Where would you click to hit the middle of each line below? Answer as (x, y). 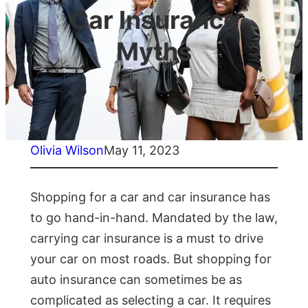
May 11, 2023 (142, 151)
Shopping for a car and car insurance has (150, 197)
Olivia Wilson (67, 151)
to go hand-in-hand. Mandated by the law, (154, 218)
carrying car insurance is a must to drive (147, 239)
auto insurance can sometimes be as (136, 280)
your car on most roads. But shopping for (151, 259)
